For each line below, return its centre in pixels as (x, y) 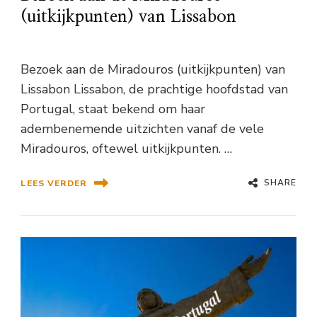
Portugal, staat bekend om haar (113, 109)
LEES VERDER (54, 183)
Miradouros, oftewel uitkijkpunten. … (126, 149)
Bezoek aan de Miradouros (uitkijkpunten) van (153, 70)
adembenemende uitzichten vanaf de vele (142, 129)
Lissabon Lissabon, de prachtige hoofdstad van (154, 90)
